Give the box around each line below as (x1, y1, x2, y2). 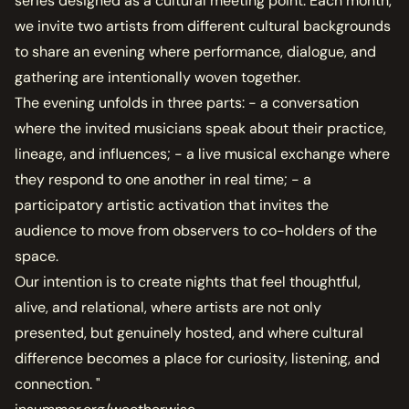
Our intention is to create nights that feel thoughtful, (15, 272, 361, 291)
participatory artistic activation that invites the (15, 195, 329, 215)
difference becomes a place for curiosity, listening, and (15, 349, 380, 368)
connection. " (15, 374, 100, 393)
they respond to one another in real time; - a (15, 170, 311, 189)
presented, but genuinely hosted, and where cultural (15, 323, 363, 342)
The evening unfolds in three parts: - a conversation (15, 93, 359, 112)
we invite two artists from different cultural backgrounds (15, 16, 391, 36)
